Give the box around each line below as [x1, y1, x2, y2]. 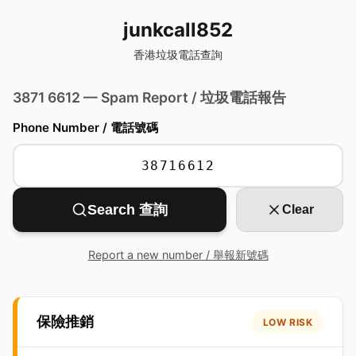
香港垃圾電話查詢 [133, 48, 222, 61]
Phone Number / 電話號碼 [13, 120, 158, 135]
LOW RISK [262, 315, 313, 328]
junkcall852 [123, 18, 233, 41]
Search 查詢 [87, 202, 168, 218]
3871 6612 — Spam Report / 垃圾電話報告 [13, 89, 286, 106]
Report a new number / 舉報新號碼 [87, 248, 269, 261]
